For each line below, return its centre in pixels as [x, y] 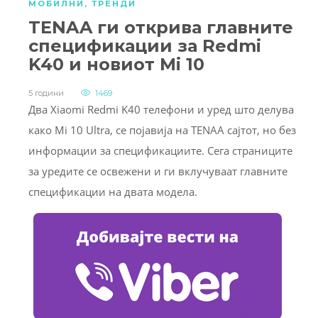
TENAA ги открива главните [161, 28]
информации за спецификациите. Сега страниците [160, 151]
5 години [46, 93]
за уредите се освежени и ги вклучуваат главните [158, 171]
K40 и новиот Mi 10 [116, 65]
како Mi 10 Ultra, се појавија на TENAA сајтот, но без [162, 130]
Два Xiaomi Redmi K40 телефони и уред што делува [161, 110]
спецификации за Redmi [145, 46]
